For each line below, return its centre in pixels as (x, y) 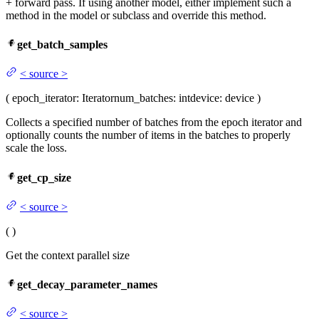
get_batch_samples (62, 45)
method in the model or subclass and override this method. (136, 15)
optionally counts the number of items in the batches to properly (148, 135)
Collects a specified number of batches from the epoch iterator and (154, 122)
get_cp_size (44, 177)
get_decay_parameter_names (87, 285)
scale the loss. (36, 148)
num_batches (143, 98)
